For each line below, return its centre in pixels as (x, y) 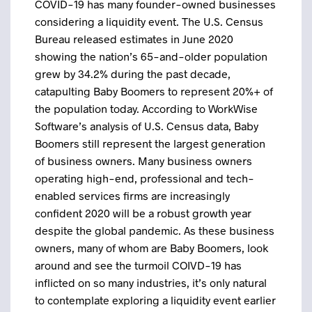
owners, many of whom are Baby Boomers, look (151, 248)
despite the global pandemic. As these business (155, 230)
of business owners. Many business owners (143, 161)
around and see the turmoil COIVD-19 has (138, 265)
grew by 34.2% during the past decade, (133, 73)
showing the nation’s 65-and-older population (151, 56)
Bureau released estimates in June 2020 (134, 39)
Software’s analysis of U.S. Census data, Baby (147, 126)
